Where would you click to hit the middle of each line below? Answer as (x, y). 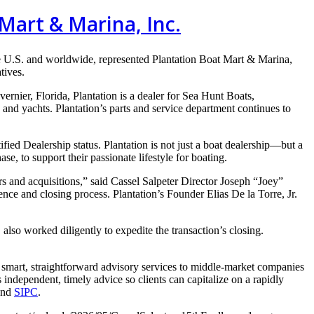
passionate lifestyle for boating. (160, 157)
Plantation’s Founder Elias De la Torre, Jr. (205, 193)
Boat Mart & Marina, (246, 59)
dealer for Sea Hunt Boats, (196, 95)
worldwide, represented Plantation (122, 59)
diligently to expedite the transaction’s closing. (162, 230)
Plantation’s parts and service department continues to (173, 108)
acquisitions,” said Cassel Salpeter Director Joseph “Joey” (156, 181)
